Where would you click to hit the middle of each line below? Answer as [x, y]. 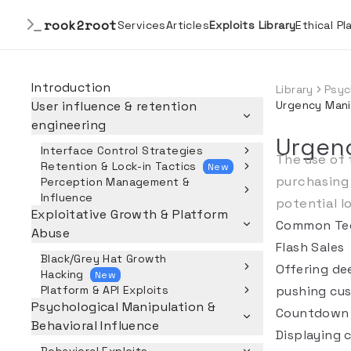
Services [141, 25]
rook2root [81, 25]
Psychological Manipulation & [124, 307]
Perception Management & [116, 182]
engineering [69, 125]
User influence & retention [114, 106]
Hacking [62, 274]
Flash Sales [310, 247]
